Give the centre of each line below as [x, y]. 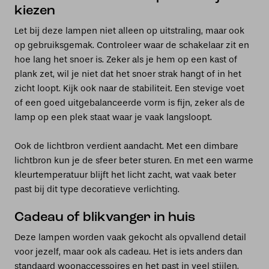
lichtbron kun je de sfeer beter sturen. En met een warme [134, 160]
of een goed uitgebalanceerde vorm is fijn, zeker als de [130, 103]
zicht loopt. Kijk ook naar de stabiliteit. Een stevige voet [129, 88]
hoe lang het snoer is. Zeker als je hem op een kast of [126, 59]
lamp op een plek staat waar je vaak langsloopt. [113, 117]
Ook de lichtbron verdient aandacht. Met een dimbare [126, 146]
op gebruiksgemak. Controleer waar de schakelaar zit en [132, 45]
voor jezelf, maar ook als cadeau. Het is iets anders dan [128, 252]
